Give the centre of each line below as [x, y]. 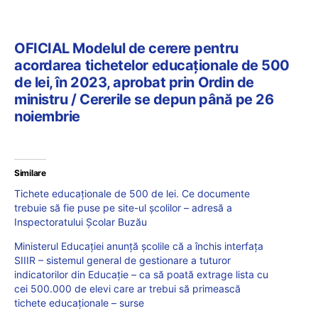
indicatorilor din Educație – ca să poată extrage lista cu [141, 275]
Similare [30, 173]
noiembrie [47, 117]
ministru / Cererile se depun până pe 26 [144, 100]
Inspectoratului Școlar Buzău [81, 222]
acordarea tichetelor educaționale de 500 [152, 66]
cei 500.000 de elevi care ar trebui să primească [127, 289]
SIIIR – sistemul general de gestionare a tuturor [122, 261]
